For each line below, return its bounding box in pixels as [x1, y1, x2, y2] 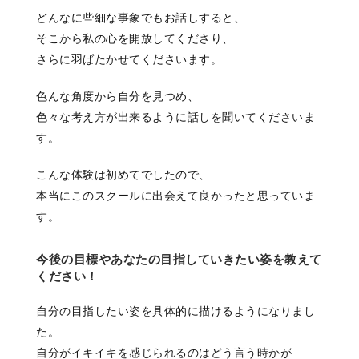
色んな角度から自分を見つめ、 [36, 90, 199, 103]
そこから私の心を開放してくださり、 [36, 32, 234, 46]
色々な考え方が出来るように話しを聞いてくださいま [36, 111, 315, 124]
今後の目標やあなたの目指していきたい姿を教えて [36, 252, 322, 267]
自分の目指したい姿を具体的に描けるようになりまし [36, 305, 315, 318]
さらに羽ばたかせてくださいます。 [36, 53, 222, 67]
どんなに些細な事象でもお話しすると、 [36, 11, 245, 25]
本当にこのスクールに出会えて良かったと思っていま [36, 189, 315, 203]
